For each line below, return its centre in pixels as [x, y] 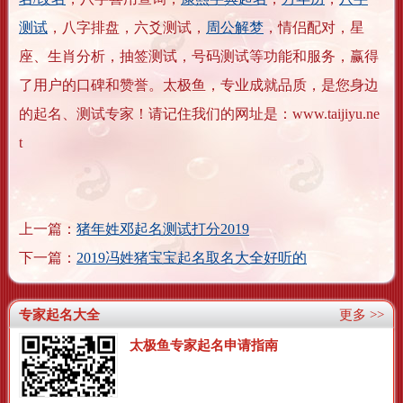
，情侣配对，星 [314, 27]
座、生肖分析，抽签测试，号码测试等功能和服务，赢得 [199, 56]
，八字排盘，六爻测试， [127, 27]
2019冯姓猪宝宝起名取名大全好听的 [192, 257]
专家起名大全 [59, 314]
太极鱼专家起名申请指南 [204, 345]
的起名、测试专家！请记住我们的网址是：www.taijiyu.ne [199, 113]
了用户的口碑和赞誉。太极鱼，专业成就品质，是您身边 [199, 85]
